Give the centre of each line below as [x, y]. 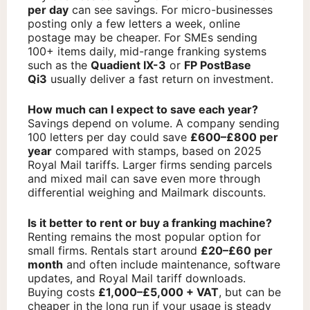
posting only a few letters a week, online [134, 24]
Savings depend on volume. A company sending [154, 124]
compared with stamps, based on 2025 [157, 151]
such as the [59, 65]
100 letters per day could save [109, 137]
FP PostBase [218, 65]
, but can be [250, 292]
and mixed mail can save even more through [144, 179]
